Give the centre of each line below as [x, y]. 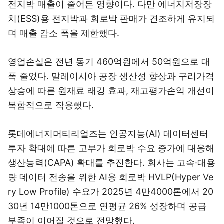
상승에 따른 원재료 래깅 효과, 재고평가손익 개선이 [111, 91]
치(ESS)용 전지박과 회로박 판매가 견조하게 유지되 [111, 19]
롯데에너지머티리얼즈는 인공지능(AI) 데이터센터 [108, 134]
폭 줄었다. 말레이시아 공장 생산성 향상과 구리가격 [111, 76]
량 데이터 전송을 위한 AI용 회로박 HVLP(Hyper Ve [111, 177]
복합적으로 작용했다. [51, 105]
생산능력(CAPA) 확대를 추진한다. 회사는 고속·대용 [112, 163]
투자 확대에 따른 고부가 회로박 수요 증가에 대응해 [111, 148]
